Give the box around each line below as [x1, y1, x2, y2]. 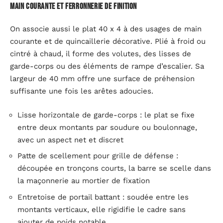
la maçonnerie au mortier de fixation [17, 176, 150, 186]
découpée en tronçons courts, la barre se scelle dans [17, 164, 211, 173]
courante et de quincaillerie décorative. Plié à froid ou [10, 37, 206, 46]
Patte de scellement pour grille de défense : [17, 151, 178, 161]
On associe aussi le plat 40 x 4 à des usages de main [10, 24, 202, 34]
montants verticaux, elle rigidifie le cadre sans [17, 205, 186, 214]
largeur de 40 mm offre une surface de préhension [10, 74, 195, 84]
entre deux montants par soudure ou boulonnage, [17, 122, 197, 132]
